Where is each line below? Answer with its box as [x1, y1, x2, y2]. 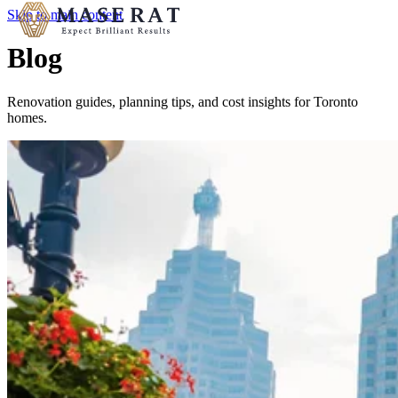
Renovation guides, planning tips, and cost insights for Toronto [7, 93, 358, 109]
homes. [7, 109, 47, 125]
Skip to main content [7, 7, 123, 22]
